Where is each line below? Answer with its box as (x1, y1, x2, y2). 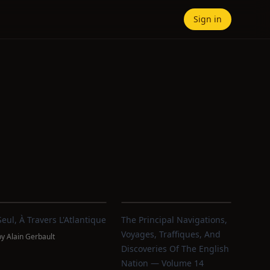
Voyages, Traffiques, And (121, 228, 221, 240)
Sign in (193, 13, 222, 25)
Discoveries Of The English (121, 243, 230, 254)
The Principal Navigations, (121, 214, 228, 225)
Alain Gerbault (6, 231, 55, 242)
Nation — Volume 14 (121, 257, 204, 269)
